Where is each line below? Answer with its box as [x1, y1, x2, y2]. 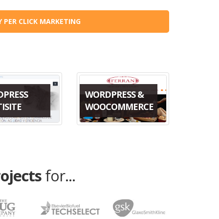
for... [44, 165, 75, 186]
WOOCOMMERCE [85, 101, 153, 113]
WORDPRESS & [85, 88, 144, 101]
